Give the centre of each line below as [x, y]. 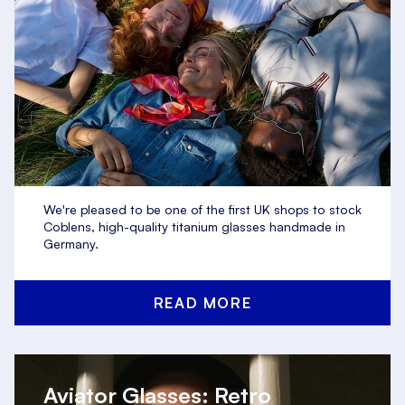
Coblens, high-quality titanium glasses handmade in [194, 227]
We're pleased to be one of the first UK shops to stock [202, 210]
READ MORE [202, 303]
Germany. [71, 244]
